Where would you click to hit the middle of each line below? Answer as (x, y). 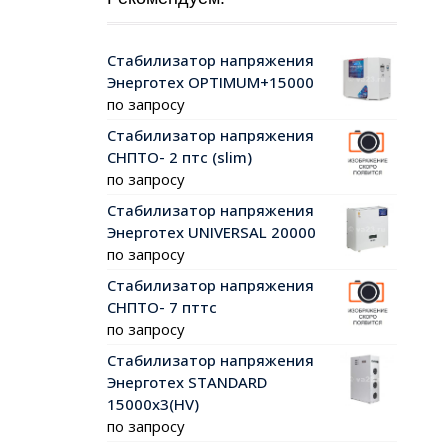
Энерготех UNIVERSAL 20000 (211, 232)
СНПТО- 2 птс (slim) (179, 157)
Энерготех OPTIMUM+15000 (210, 82)
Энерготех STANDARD (187, 382)
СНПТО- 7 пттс (162, 307)
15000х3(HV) (153, 404)
